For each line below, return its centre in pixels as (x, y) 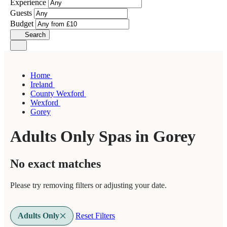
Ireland (43, 84)
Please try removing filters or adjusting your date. (88, 185)
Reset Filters (95, 215)
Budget (23, 24)
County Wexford (58, 93)
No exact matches (55, 163)
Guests (22, 13)
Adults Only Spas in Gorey (103, 137)
